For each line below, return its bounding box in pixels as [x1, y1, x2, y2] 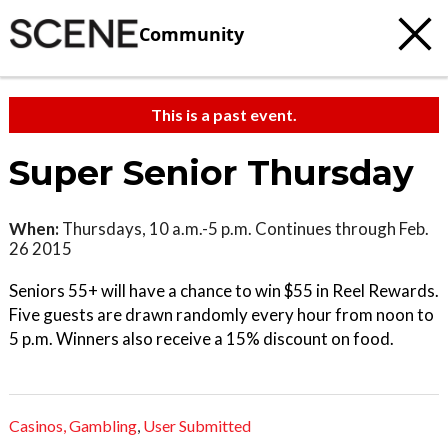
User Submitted [143, 416, 251, 436]
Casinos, [9, 416, 66, 436]
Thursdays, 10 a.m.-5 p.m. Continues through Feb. [59, 218, 429, 239]
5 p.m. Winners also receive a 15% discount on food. [9, 328, 394, 349]
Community [139, 21, 244, 46]
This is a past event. [151, 105, 297, 124]
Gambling [69, 416, 137, 436]
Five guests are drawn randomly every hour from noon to [9, 304, 434, 325]
